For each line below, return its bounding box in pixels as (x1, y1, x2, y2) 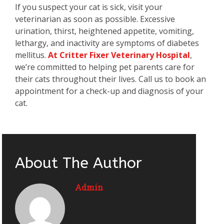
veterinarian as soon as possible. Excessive (15, 13, 175, 25)
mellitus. (15, 49, 48, 61)
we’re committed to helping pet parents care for (15, 61, 194, 73)
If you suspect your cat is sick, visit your (15, 1, 162, 13)
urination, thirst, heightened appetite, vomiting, (15, 25, 194, 37)
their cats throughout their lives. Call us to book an (15, 73, 206, 85)
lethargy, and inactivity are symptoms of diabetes (15, 37, 199, 49)
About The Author (15, 154, 142, 172)
